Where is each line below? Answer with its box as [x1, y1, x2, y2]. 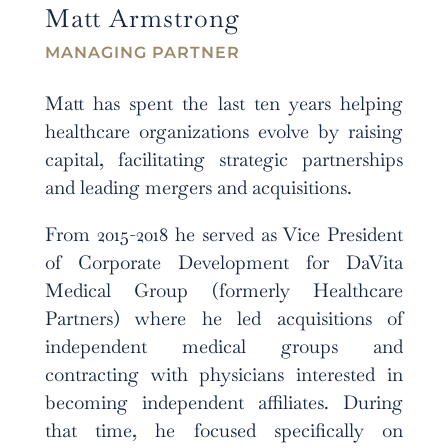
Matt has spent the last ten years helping [44, 90, 404, 116]
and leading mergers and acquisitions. [44, 174, 352, 200]
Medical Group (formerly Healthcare [44, 277, 404, 303]
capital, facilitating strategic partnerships [44, 146, 404, 172]
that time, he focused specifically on [44, 417, 404, 443]
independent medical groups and [44, 333, 404, 359]
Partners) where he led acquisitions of [44, 305, 404, 331]
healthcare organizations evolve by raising [44, 118, 404, 144]
